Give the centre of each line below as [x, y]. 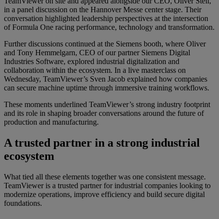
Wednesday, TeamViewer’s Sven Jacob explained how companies [106, 79]
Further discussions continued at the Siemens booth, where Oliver [105, 44]
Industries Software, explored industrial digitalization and [92, 62]
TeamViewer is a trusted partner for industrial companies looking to [107, 186]
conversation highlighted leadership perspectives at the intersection [106, 19]
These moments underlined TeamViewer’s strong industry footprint [107, 105]
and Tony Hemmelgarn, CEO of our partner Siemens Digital [97, 53]
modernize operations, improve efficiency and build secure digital [104, 195]
